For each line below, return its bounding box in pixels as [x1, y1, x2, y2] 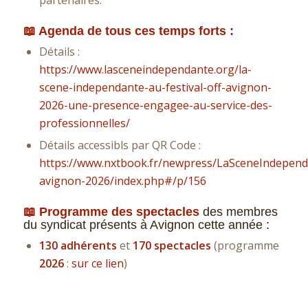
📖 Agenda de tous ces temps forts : [23, 23, 237, 38]
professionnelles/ [38, 115, 130, 131]
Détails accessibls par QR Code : [38, 137, 201, 153]
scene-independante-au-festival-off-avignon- [38, 79, 272, 95]
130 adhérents [38, 237, 117, 253]
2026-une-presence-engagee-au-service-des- [38, 97, 272, 113]
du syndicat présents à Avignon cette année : [23, 217, 269, 232]
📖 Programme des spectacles [23, 204, 203, 219]
